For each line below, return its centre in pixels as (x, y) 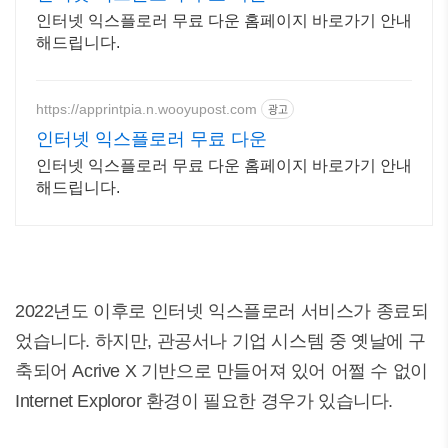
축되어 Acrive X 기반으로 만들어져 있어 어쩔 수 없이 (221, 371)
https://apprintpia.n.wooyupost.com (146, 108)
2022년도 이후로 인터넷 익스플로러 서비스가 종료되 (222, 311)
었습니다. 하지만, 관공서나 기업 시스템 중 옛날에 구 (220, 341)
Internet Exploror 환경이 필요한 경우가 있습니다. (204, 401)
